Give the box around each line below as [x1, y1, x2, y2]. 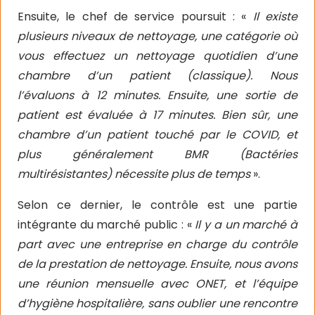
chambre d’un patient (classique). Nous [18, 67, 297, 84]
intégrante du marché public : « [18, 217, 195, 233]
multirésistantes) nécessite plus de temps [18, 166, 253, 182]
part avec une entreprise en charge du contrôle [18, 236, 297, 252]
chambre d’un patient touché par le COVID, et [18, 127, 297, 143]
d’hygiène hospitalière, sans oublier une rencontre [18, 295, 297, 311]
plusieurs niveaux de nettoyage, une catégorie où [18, 28, 297, 44]
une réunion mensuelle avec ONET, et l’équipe [18, 276, 297, 292]
